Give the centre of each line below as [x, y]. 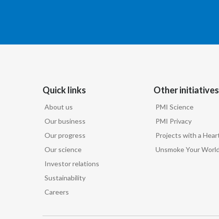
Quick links [64, 90]
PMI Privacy [173, 121]
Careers [57, 192]
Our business [65, 121]
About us [59, 107]
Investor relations [72, 164]
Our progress [65, 135]
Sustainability [65, 178]
